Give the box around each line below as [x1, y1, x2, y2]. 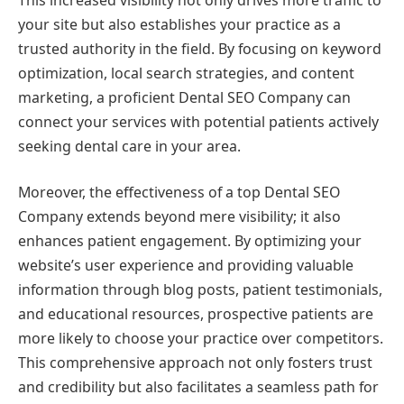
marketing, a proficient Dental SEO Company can [18, 87, 351, 107]
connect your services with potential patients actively [18, 111, 379, 132]
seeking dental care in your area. [18, 135, 241, 156]
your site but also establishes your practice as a [18, 14, 341, 34]
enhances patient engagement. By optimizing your [18, 231, 362, 252]
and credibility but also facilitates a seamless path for [18, 377, 379, 398]
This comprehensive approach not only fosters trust [18, 353, 372, 373]
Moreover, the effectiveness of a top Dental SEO [18, 182, 340, 203]
